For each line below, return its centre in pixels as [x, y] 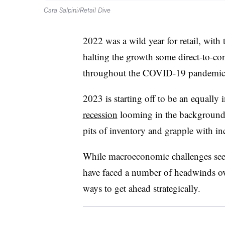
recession [100, 114]
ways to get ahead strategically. [141, 188]
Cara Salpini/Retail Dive [77, 10]
